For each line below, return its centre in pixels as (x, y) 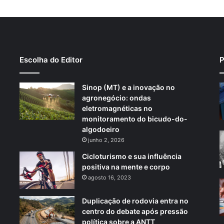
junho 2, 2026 (106, 140)
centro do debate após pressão (135, 211)
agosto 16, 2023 (109, 177)
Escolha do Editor (51, 59)
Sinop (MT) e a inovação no (128, 87)
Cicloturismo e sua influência (132, 156)
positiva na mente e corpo (126, 166)
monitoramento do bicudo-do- (135, 118)
